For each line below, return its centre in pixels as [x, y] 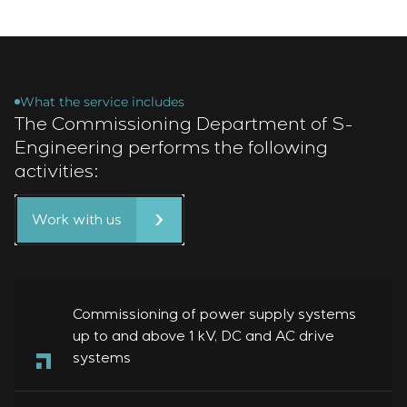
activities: [57, 172]
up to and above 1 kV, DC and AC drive [203, 336]
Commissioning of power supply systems [214, 314]
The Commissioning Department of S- [184, 124]
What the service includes [102, 101]
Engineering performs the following [171, 148]
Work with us [77, 220]
